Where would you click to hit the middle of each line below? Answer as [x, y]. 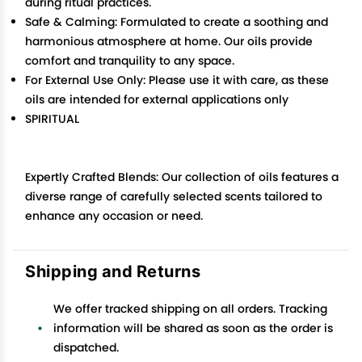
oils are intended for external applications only [157, 99]
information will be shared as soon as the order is [193, 328]
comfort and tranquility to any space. [130, 61]
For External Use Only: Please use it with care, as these [177, 80]
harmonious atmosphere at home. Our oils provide [169, 41]
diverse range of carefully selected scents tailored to [174, 196]
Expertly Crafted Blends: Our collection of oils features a [182, 177]
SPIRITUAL [52, 119]
